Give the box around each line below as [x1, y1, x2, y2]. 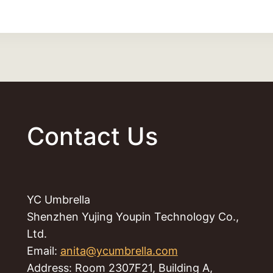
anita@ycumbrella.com [60, 244, 178, 257]
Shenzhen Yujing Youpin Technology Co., [26, 210, 239, 223]
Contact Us [26, 121, 158, 151]
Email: [26, 244, 60, 257]
